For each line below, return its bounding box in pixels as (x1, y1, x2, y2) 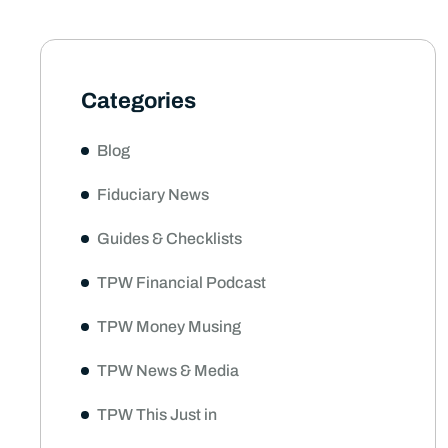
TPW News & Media (97, 361, 239, 379)
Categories (81, 88, 196, 113)
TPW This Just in (97, 405, 217, 423)
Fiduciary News (97, 185, 209, 203)
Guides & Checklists (97, 229, 242, 247)
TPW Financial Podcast (97, 273, 266, 291)
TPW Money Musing (97, 317, 241, 335)
